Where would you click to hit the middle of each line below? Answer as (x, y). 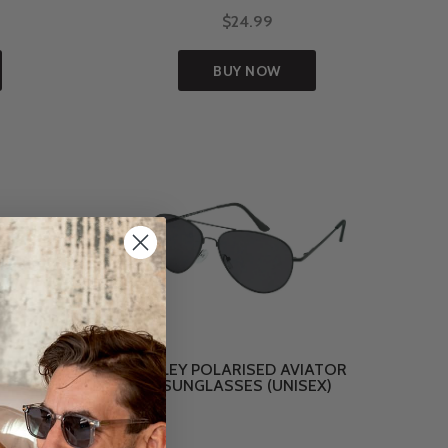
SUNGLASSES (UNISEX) (247, 386)
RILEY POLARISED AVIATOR (247, 370)
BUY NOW (247, 71)
